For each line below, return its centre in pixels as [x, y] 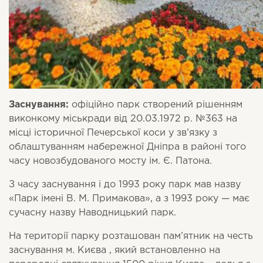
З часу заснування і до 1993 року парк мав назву [125, 185]
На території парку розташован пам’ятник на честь [131, 236]
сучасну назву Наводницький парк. [92, 213]
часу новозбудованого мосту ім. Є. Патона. [110, 161]
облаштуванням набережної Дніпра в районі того [127, 147]
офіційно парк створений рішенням [156, 105]
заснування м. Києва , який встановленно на [114, 250]
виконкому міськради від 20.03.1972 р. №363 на [123, 119]
